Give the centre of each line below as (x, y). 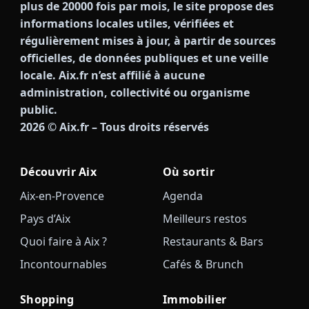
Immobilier (195, 299)
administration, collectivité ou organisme (134, 92)
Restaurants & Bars (213, 241)
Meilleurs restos (205, 218)
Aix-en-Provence (62, 196)
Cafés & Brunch (203, 264)
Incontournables (63, 264)
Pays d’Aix (45, 218)
